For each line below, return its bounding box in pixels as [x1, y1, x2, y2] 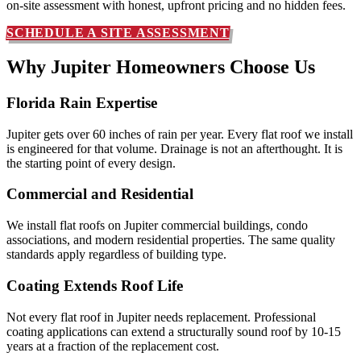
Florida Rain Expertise [6, 93, 157, 111]
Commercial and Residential [6, 185, 193, 203]
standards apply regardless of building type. [6, 247, 226, 262]
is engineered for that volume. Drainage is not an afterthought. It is [6, 141, 342, 156]
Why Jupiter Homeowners [6, 56, 230, 78]
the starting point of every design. [6, 156, 176, 170]
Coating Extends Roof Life [6, 276, 183, 294]
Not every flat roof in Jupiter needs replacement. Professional [6, 309, 316, 324]
